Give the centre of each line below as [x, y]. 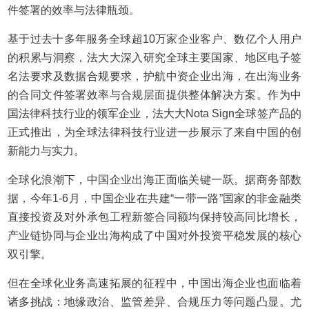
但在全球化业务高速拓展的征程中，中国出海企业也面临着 [154, 283]
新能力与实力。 [48, 151]
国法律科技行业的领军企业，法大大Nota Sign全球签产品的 [154, 113]
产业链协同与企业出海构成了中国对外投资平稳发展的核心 [154, 236]
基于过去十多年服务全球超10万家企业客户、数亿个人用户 [154, 39]
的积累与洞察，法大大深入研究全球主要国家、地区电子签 [154, 58]
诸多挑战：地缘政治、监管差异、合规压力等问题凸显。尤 [154, 302]
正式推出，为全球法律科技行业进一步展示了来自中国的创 [154, 132]
